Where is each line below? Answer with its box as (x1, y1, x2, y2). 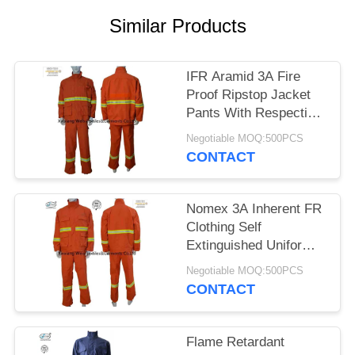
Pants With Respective (186, 105, 323, 121)
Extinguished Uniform (186, 238, 314, 254)
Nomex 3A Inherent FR (186, 201, 323, 217)
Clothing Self (186, 219, 262, 235)
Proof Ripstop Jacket (186, 87, 311, 103)
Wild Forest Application (186, 256, 324, 272)
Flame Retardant (186, 334, 285, 349)
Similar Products (109, 15, 246, 37)
